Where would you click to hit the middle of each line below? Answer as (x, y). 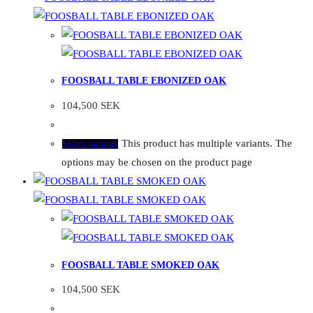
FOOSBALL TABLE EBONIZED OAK (144, 81)
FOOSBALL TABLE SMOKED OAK (140, 265)
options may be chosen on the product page (157, 162)
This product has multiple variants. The (207, 144)
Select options (90, 144)
